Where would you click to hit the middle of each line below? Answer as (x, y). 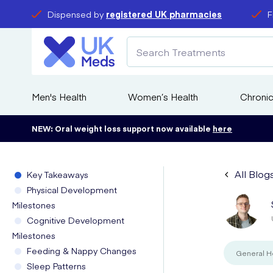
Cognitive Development (76, 220)
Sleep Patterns (56, 266)
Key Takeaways (58, 174)
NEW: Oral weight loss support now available (122, 128)
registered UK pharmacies (164, 14)
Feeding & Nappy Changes (82, 250)
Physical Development (72, 190)
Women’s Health (163, 97)
